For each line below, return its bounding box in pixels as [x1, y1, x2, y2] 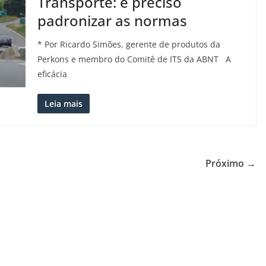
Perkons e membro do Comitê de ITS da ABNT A [37, 53, 231, 65]
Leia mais [44, 98, 83, 109]
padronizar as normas [37, 11, 187, 30]
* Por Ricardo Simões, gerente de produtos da [37, 39, 220, 50]
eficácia [37, 68, 67, 80]
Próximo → [205, 157, 256, 170]
